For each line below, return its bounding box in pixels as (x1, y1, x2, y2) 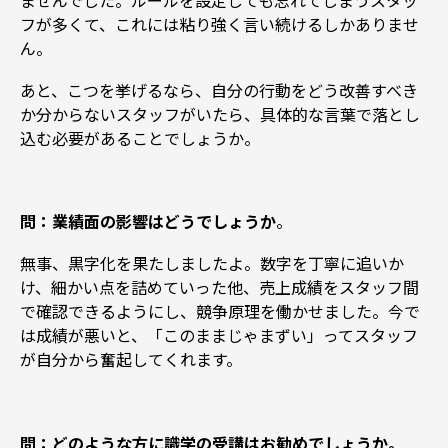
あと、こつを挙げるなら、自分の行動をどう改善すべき (20, 77, 418, 102)
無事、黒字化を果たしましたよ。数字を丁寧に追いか (20, 251, 404, 276)
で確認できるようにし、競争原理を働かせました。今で (20, 299, 420, 324)
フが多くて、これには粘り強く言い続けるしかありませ (20, 11, 419, 36)
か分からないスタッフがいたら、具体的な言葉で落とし (20, 101, 420, 126)
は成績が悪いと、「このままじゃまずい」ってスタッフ (20, 323, 418, 348)
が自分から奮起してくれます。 (20, 347, 242, 372)
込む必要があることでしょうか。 (20, 125, 260, 150)
